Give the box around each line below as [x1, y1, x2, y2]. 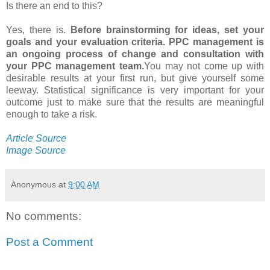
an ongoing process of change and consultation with [6, 48, 264, 59]
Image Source [6, 145, 66, 155]
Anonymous [11, 179, 56, 189]
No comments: [6, 209, 81, 222]
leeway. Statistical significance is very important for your [6, 84, 264, 95]
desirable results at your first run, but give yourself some [6, 72, 264, 83]
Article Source [6, 133, 66, 143]
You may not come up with [143, 60, 264, 71]
